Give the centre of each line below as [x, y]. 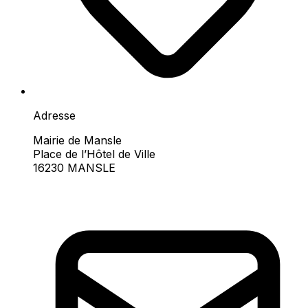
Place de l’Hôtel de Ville [94, 154]
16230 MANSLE [74, 167]
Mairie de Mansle [77, 140]
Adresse [54, 115]
